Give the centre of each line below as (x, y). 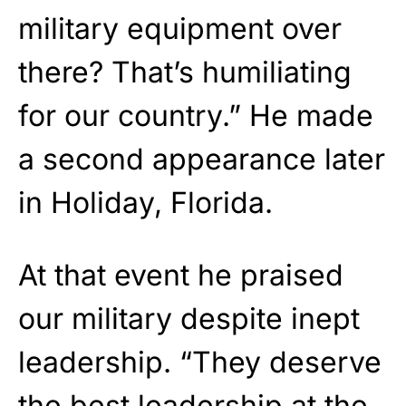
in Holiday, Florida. (145, 202)
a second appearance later (202, 159)
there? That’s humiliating (185, 72)
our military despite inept (189, 318)
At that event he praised (181, 275)
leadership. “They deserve (200, 362)
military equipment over (180, 28)
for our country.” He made (196, 115)
